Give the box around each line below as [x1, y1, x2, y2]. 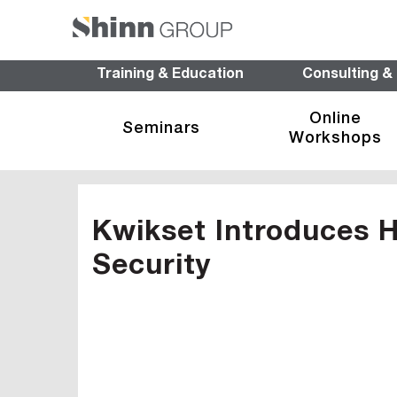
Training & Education [97, 68, 244, 83]
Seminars [122, 121, 201, 137]
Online [308, 112, 362, 128]
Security [92, 253, 212, 283]
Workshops [288, 131, 382, 147]
